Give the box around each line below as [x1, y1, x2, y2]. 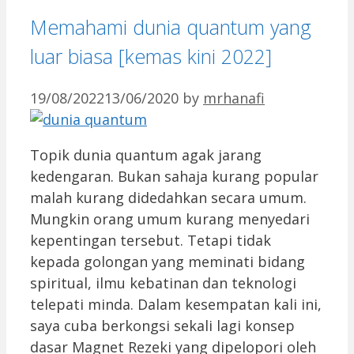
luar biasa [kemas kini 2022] [30, 42, 272, 70]
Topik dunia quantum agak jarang [30, 145, 262, 164]
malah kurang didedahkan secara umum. [30, 187, 307, 207]
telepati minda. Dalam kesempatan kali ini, [30, 294, 322, 314]
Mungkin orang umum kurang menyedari [30, 209, 310, 228]
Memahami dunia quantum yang [30, 13, 311, 40]
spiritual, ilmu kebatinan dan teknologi [30, 273, 296, 292]
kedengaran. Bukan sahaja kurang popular [30, 166, 318, 186]
